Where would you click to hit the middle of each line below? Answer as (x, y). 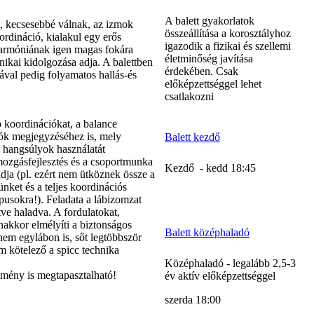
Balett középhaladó (207, 232)
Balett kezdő (192, 137)
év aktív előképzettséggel (220, 275)
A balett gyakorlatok (210, 20)
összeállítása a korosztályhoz (228, 33)
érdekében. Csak (202, 71)
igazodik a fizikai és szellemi (228, 46)
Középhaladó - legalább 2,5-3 (230, 263)
